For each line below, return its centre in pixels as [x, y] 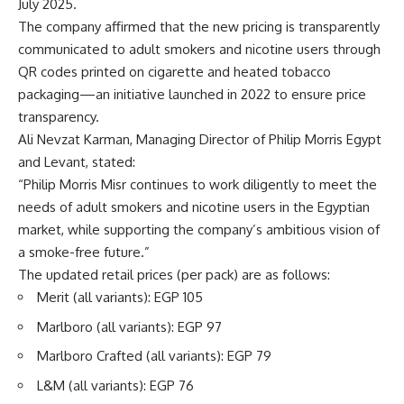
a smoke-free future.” [84, 252]
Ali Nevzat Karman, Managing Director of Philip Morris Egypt [200, 139]
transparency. [59, 117]
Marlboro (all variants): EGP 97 [129, 326]
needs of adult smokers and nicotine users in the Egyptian [194, 207]
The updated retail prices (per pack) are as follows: [174, 275]
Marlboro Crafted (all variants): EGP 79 [154, 356]
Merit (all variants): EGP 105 [120, 297]
